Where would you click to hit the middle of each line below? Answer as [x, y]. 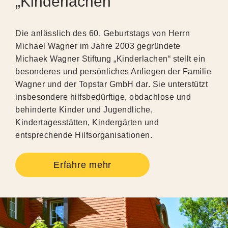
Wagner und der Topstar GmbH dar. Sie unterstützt [111, 84]
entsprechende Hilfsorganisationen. [84, 135]
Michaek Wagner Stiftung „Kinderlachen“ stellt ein [110, 59]
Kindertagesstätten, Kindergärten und [87, 122]
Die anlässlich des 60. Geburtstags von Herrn [103, 33]
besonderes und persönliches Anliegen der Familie [113, 71]
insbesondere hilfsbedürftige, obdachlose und [103, 97]
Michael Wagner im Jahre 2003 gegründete [98, 46]
